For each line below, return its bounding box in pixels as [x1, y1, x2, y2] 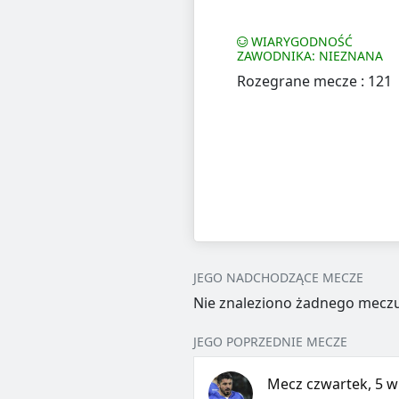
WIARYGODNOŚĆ [247, 33, 353, 51]
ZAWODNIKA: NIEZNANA [236, 47, 383, 65]
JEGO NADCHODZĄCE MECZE [192, 269, 363, 287]
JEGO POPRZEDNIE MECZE [192, 333, 347, 351]
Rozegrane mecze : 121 [236, 71, 392, 92]
